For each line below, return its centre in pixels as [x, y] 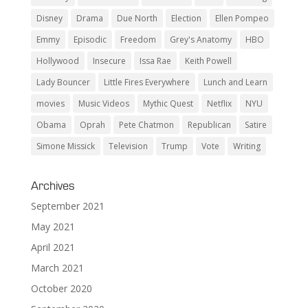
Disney [49, 19]
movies [50, 104]
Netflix [219, 104]
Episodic [90, 40]
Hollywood [57, 61]
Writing [246, 146]
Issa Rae [155, 61]
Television [128, 146]
